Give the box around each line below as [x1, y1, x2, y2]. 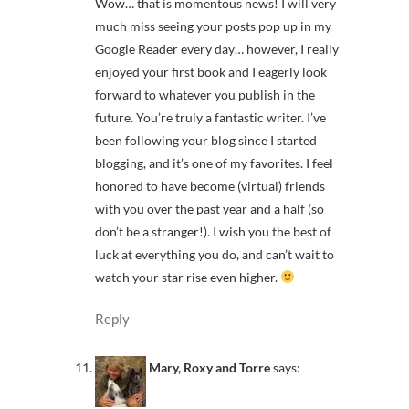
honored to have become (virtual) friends [95, 177, 325, 194]
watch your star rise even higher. [95, 268, 280, 285]
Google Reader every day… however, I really [95, 40, 339, 57]
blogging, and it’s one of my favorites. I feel [95, 154, 333, 171]
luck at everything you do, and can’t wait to [95, 246, 334, 262]
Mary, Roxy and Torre [149, 360, 270, 376]
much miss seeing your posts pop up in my [95, 17, 331, 34]
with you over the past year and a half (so [95, 200, 324, 216]
